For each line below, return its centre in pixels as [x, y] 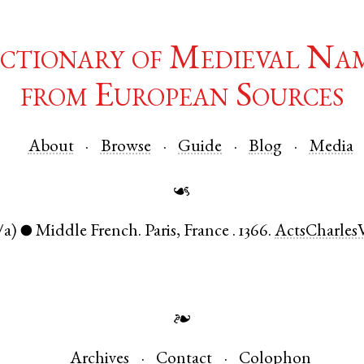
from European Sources [182, 99]
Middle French [87, 232]
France [207, 232]
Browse [126, 147]
